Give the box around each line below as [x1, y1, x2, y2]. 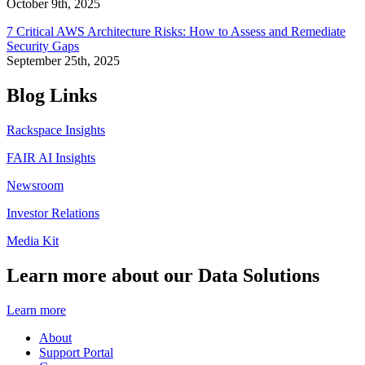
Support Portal [39, 345, 113, 359]
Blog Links [7, 85, 97, 107]
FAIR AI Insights [7, 151, 95, 165]
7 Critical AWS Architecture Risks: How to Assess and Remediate [7, 24, 345, 39]
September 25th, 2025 [7, 54, 120, 68]
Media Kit [7, 234, 59, 248]
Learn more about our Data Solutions [7, 264, 319, 286]
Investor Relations [7, 206, 99, 221]
